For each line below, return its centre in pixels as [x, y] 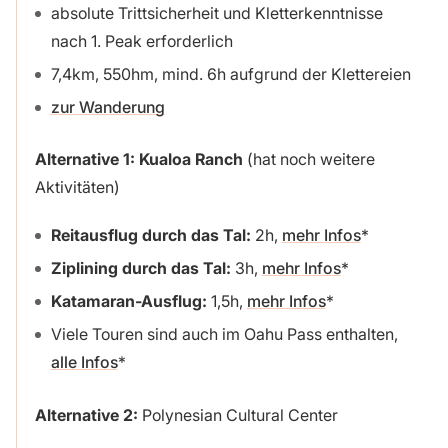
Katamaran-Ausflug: [128, 300]
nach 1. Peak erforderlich [141, 40]
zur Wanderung [107, 106]
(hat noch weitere [308, 159]
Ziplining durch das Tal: [140, 268]
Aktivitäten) [77, 187]
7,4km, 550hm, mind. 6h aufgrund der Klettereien [230, 73]
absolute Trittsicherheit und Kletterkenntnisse [216, 12]
